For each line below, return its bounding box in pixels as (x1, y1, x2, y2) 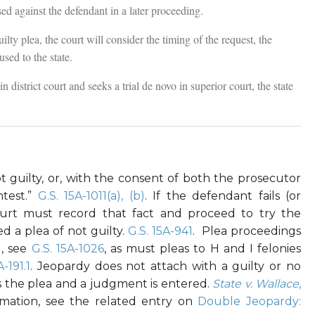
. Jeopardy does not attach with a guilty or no (30, 259, 302, 274)
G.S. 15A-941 (128, 224, 193, 238)
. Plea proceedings (193, 224, 302, 238)
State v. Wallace (212, 277, 299, 291)
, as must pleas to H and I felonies (103, 242, 301, 256)
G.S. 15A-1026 (31, 242, 104, 256)
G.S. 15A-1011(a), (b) (37, 189, 145, 203)
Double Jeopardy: (198, 295, 302, 309)
